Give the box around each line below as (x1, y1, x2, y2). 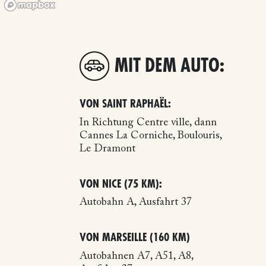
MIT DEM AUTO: (115, 56, 225, 75)
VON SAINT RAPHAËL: (80, 98, 172, 109)
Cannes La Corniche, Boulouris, (80, 130, 222, 141)
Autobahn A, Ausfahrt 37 (80, 197, 192, 208)
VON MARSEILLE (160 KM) (80, 232, 191, 243)
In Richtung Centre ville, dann (80, 117, 217, 128)
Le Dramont (80, 143, 136, 154)
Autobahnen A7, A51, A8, (80, 251, 194, 262)
